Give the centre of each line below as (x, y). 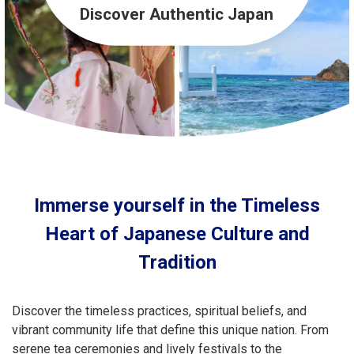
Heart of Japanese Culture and (177, 234)
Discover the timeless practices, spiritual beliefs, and (159, 311)
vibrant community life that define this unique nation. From (170, 330)
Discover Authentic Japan (177, 15)
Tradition (177, 262)
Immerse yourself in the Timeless (177, 205)
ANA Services (68, 57)
